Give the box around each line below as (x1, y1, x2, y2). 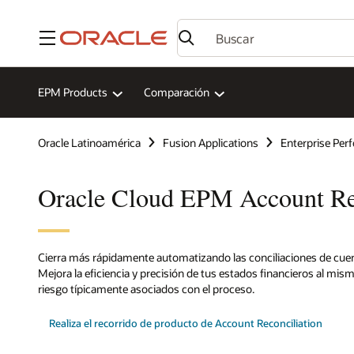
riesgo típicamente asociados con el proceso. (38, 281, 254, 296)
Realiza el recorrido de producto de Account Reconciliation (49, 316, 323, 330)
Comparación (144, 85, 209, 100)
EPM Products (38, 85, 107, 100)
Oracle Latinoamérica (38, 134, 141, 150)
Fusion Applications (163, 134, 258, 150)
